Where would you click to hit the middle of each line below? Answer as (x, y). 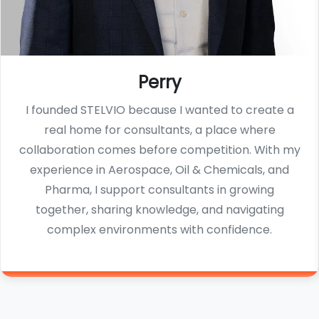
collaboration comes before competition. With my (159, 150)
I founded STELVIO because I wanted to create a (159, 110)
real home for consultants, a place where (159, 130)
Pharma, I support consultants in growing (159, 190)
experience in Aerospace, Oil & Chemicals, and (159, 170)
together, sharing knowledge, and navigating (159, 210)
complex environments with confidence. (159, 230)
